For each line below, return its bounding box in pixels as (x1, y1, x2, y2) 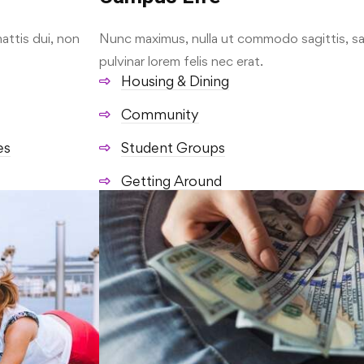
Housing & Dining (121, 71, 229, 89)
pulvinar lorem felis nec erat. (99, 52, 263, 69)
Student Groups (121, 138, 225, 156)
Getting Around (121, 171, 222, 189)
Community (121, 105, 199, 123)
